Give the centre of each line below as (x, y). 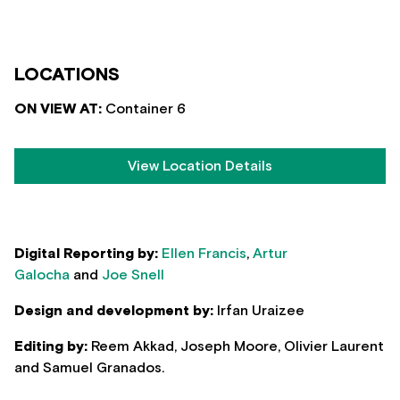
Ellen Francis (204, 254)
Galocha (42, 275)
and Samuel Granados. (89, 368)
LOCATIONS (67, 75)
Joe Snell (133, 275)
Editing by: (51, 347)
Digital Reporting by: (86, 254)
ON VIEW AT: (60, 109)
